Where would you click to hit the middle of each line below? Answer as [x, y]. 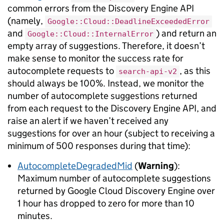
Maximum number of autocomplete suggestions [114, 178]
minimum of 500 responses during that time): [99, 146]
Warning [156, 166]
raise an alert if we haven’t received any [88, 121]
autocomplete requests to [62, 71]
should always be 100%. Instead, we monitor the [106, 83]
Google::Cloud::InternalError [90, 34]
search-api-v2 [148, 71]
